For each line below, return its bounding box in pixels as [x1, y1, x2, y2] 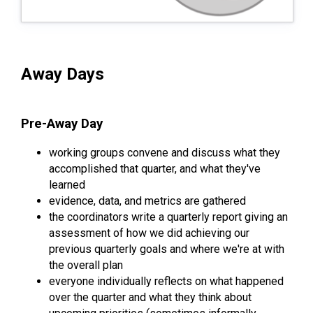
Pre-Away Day [21, 116, 103, 132]
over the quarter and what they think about [49, 291, 252, 305]
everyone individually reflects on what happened [49, 275, 284, 289]
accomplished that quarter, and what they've [49, 162, 261, 176]
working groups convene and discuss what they [49, 146, 280, 160]
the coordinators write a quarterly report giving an [49, 210, 288, 224]
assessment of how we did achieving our [49, 226, 249, 240]
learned [49, 178, 85, 192]
